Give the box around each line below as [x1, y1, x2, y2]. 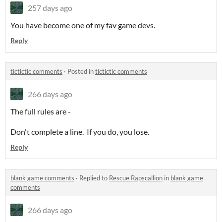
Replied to [79, 174, 109, 182]
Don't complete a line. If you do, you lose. [10, 127, 149, 137]
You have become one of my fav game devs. [10, 20, 155, 30]
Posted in [67, 67, 95, 76]
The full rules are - [10, 107, 71, 116]
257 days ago [28, 3, 72, 13]
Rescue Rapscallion [109, 174, 163, 182]
